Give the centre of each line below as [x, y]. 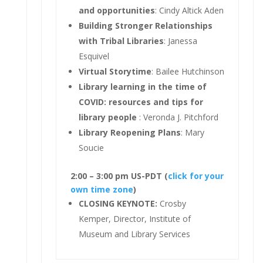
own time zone [102, 189]
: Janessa [180, 41]
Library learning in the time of [142, 86]
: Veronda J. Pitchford [177, 117]
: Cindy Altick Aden [189, 10]
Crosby [173, 203]
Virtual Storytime [115, 71]
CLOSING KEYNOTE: [119, 203]
